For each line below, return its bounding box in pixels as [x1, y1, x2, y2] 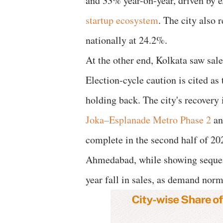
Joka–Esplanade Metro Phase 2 [86, 112, 211, 126]
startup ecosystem [86, 13, 158, 27]
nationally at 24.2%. [86, 33, 167, 47]
